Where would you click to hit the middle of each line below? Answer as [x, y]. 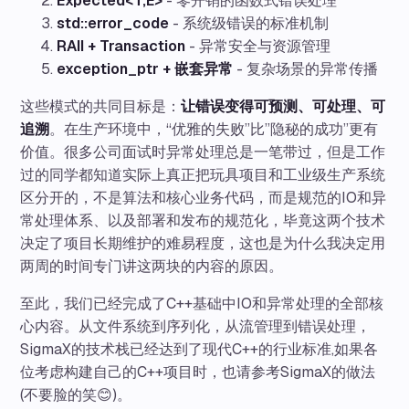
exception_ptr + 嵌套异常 [145, 68]
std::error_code [113, 23]
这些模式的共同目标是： [101, 106]
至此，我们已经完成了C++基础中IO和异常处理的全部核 [202, 303]
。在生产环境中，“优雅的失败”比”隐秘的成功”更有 [214, 129]
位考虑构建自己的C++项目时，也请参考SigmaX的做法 [198, 372]
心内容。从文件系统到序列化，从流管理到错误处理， [196, 326]
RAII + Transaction [121, 46]
